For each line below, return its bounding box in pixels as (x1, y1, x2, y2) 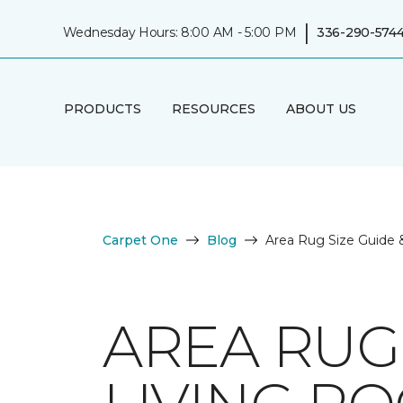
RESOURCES (171, 100, 255, 117)
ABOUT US (285, 100, 356, 117)
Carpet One (103, 232, 178, 248)
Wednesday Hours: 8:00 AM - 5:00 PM (62, 23, 297, 40)
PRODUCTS (63, 100, 141, 117)
